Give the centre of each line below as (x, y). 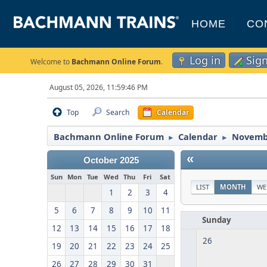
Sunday (217, 220)
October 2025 (111, 160)
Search (118, 112)
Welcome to (51, 62)
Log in (205, 60)
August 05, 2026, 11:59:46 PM (99, 87)
